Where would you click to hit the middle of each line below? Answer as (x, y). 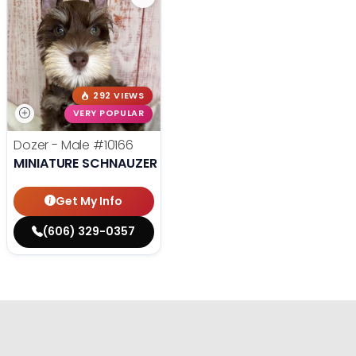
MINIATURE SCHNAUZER (85, 163)
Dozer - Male (53, 145)
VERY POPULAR (108, 114)
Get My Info (89, 201)
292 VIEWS (119, 96)
